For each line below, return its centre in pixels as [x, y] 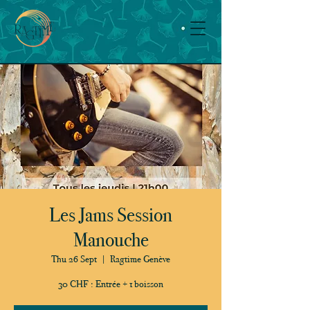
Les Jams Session [111, 215]
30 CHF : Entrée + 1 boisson [111, 284]
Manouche [111, 240]
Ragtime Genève [140, 259]
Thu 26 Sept [74, 259]
